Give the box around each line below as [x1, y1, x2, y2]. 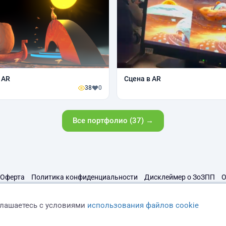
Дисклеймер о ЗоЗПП [144, 173, 215, 181]
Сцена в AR [124, 75, 161, 83]
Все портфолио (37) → [73, 116, 153, 125]
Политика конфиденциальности [31, 173, 138, 181]
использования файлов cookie [87, 200, 199, 210]
